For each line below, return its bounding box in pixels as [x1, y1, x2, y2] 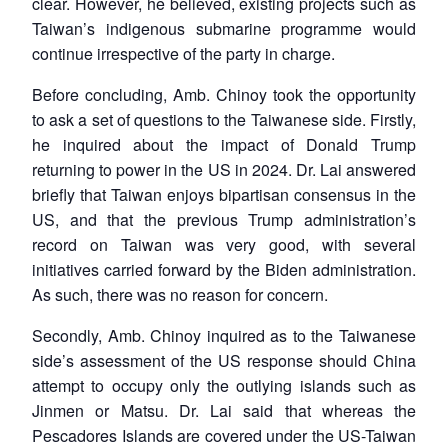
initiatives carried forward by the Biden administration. [32, 257, 416, 281]
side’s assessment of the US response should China [32, 348, 416, 372]
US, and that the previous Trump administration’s [32, 207, 416, 231]
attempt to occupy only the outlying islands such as [32, 373, 416, 397]
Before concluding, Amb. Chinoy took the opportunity [32, 82, 416, 106]
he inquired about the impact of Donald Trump [32, 132, 416, 156]
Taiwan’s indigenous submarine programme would [32, 16, 416, 40]
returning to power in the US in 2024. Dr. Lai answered [32, 157, 416, 181]
